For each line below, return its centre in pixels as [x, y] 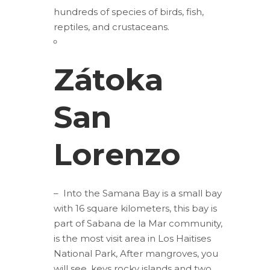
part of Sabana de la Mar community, [138, 223]
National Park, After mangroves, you [136, 253]
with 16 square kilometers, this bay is [135, 208]
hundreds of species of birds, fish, [129, 12]
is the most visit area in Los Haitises [132, 238]
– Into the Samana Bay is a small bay [138, 193]
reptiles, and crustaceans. [111, 27]
